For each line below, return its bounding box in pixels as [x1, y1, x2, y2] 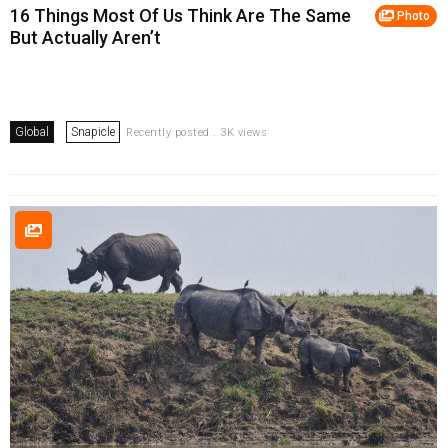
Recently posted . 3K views [126, 126, 267, 140]
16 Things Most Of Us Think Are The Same [10, 5, 351, 27]
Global [15, 125, 49, 140]
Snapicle [71, 125, 115, 140]
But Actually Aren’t [10, 27, 161, 49]
